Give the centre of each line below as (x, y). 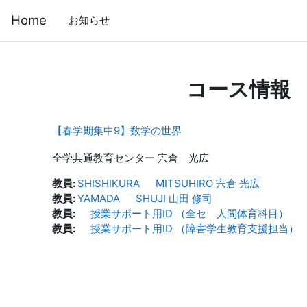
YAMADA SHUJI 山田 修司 (145, 198)
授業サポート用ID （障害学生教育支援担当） (188, 229)
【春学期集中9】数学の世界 (117, 131)
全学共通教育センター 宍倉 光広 (131, 158)
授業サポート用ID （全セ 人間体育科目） (183, 213)
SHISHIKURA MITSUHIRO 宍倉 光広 (169, 183)
